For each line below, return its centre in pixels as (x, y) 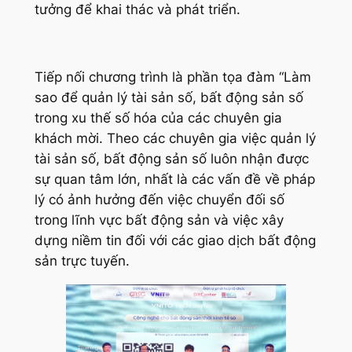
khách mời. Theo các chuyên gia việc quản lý (175, 138)
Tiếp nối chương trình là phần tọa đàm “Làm (172, 77)
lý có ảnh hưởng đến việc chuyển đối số (159, 199)
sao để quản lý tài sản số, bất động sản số (169, 97)
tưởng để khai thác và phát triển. (137, 10)
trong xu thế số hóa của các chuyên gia (158, 117)
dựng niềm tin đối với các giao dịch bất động (175, 240)
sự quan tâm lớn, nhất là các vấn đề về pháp (174, 179)
